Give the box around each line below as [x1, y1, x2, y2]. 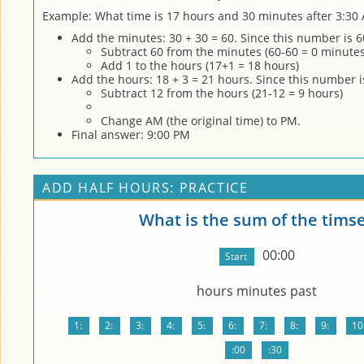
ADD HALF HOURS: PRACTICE [42, 179, 249, 197]
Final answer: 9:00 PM [71, 127, 190, 142]
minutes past [236, 282, 317, 300]
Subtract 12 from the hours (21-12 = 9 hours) [101, 85, 343, 101]
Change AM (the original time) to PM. [101, 113, 301, 128]
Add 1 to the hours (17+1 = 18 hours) [101, 58, 299, 73]
